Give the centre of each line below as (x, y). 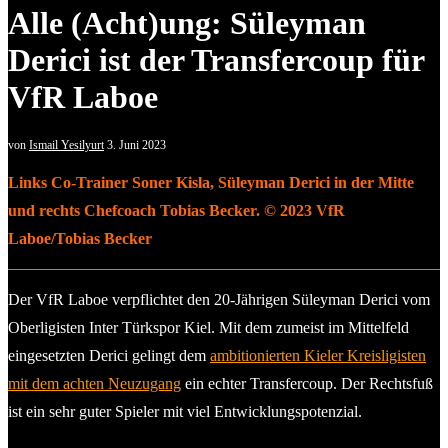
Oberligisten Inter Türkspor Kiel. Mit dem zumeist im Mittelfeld (208, 327)
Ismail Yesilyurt (66, 144)
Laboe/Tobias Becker (80, 238)
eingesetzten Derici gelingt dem (109, 355)
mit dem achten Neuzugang (94, 383)
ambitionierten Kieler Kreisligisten (318, 355)
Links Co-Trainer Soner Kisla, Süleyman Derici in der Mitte (211, 182)
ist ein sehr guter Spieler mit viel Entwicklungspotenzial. (185, 411)
